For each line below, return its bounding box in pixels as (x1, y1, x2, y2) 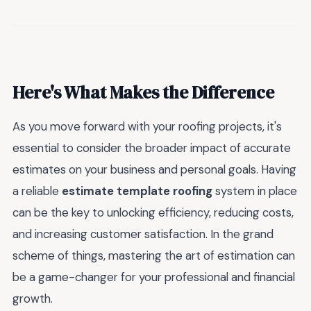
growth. (12, 291, 53, 307)
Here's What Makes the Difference (12, 81, 274, 105)
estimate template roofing (62, 183, 212, 199)
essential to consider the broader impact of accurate (12, 140, 291, 156)
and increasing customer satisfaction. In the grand (12, 226, 274, 242)
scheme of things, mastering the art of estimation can (12, 248, 295, 264)
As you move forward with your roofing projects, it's (12, 119, 282, 135)
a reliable (12, 183, 62, 199)
